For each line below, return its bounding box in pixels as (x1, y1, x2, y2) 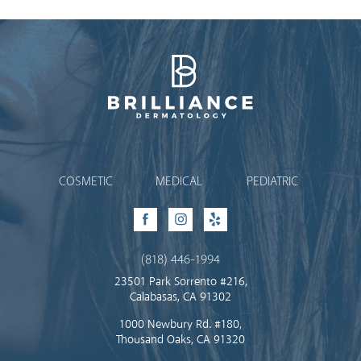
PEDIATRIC (246, 172, 298, 190)
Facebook (138, 214, 189, 231)
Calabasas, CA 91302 (130, 288, 231, 306)
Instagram (173, 214, 226, 231)
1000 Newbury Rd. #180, (119, 316, 242, 334)
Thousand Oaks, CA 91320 (116, 331, 245, 349)
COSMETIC (59, 172, 114, 190)
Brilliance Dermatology (122, 115, 239, 133)
